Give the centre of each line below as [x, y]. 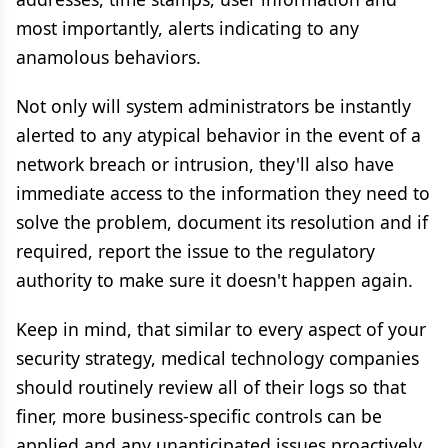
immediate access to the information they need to [223, 193]
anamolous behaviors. [108, 57]
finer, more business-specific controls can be [199, 416]
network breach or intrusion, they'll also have [205, 164]
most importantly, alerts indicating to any [187, 28]
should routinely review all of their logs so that [211, 387]
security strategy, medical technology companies [217, 358]
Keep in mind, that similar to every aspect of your [221, 329]
